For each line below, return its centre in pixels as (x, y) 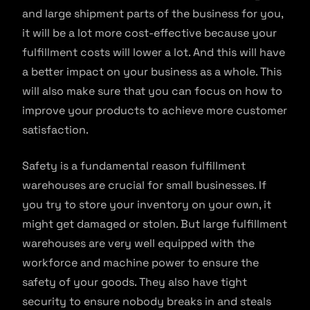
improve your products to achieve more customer (155, 110)
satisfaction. (55, 130)
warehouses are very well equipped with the (138, 243)
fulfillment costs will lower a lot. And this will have (154, 52)
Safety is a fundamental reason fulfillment (134, 166)
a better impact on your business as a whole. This (152, 72)
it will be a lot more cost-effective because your (149, 33)
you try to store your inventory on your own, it (147, 204)
